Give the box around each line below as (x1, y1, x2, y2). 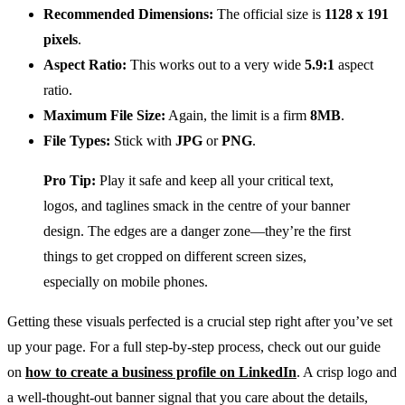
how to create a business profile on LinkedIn (25, 364, 297, 381)
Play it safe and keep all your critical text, (96, 173, 334, 189)
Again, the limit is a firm (165, 108, 310, 124)
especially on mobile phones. (43, 274, 208, 290)
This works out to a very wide (127, 57, 305, 73)
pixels (43, 32, 78, 48)
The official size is (213, 6, 325, 23)
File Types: (43, 133, 110, 149)
